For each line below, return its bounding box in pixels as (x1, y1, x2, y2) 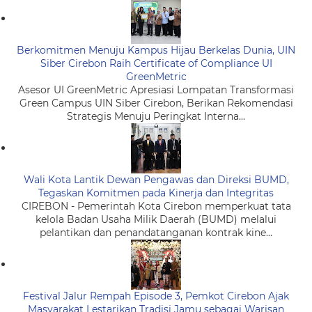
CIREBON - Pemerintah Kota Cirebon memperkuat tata (21, 200, 291, 213)
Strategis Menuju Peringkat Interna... (67, 110, 245, 123)
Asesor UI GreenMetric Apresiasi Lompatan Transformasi (18, 84, 294, 97)
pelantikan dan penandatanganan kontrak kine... (40, 226, 272, 240)
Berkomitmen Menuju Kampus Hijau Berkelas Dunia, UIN (17, 44, 295, 57)
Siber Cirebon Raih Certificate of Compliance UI (40, 57, 272, 70)
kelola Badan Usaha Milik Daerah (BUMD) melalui (36, 213, 276, 226)
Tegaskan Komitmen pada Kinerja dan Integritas (38, 187, 274, 200)
